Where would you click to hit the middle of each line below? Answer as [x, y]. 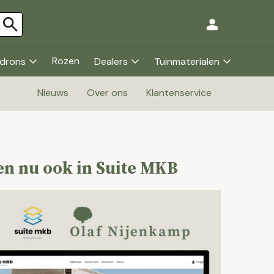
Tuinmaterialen [187, 61]
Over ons [107, 93]
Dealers [111, 61]
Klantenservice [179, 93]
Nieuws [53, 93]
